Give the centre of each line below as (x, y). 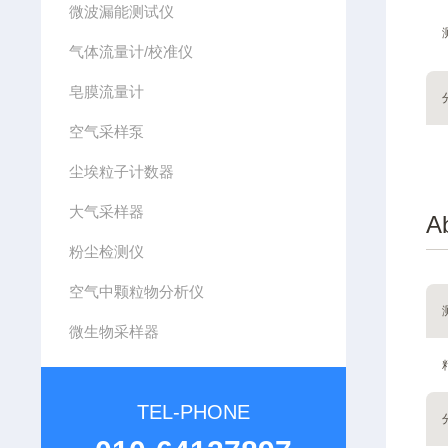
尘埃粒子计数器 (122, 171)
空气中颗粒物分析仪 (137, 291)
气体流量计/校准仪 (131, 51)
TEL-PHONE (193, 412)
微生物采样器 (114, 331)
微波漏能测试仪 (122, 11)
